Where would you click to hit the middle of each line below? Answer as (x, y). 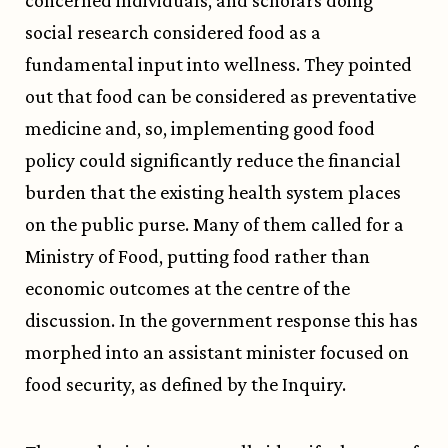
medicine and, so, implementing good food (200, 128)
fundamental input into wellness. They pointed (218, 64)
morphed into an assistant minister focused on (217, 352)
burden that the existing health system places (213, 192)
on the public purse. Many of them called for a (214, 224)
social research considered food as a (173, 32)
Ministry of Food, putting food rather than (197, 256)
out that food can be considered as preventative (220, 96)
